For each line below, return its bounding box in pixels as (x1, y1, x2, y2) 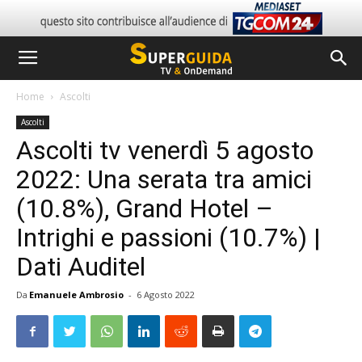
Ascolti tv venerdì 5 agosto (16, 135, 314, 166)
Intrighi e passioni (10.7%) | (16, 222, 321, 253)
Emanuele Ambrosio (29, 288, 124, 301)
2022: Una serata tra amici (16, 164, 312, 195)
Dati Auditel (16, 251, 145, 282)
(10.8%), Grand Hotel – (16, 193, 273, 224)
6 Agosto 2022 (137, 288, 195, 301)
